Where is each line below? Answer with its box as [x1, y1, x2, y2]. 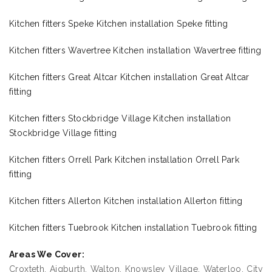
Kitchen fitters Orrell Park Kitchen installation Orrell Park [9, 155, 239, 165]
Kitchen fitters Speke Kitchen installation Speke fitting [9, 19, 228, 29]
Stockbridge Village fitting [9, 128, 117, 138]
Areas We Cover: [9, 250, 84, 260]
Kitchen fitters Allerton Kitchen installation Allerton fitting [9, 196, 243, 206]
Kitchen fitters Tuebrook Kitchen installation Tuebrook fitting [9, 223, 257, 233]
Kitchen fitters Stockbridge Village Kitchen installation [9, 114, 231, 124]
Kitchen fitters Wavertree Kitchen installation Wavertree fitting [9, 46, 262, 56]
